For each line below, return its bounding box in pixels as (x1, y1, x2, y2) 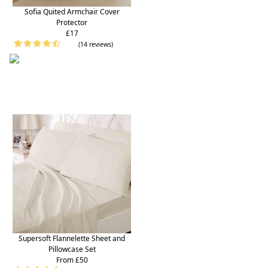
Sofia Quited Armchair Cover (24, 7, 120, 17)
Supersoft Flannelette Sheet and (19, 233, 125, 243)
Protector (56, 17, 87, 28)
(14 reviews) (78, 40, 113, 49)
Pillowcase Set (48, 243, 96, 254)
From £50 (56, 254, 88, 265)
